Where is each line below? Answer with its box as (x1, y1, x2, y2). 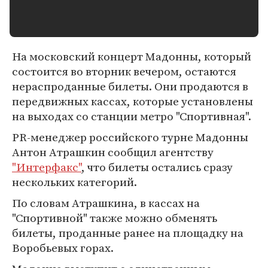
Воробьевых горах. (12, 240, 114, 255)
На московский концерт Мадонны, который (12, 48, 251, 64)
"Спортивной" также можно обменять (12, 210, 217, 226)
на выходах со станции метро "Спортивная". (12, 108, 251, 124)
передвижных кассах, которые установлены (12, 93, 253, 109)
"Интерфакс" (12, 159, 81, 175)
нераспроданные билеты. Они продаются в (12, 78, 248, 94)
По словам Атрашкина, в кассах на (12, 195, 200, 211)
